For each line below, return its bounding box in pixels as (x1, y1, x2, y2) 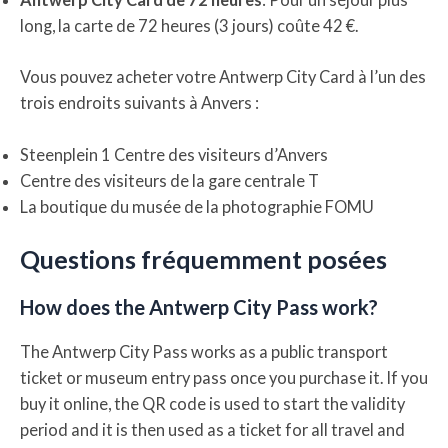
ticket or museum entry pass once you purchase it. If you (20, 368, 428, 388)
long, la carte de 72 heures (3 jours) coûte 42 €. (20, 15, 358, 35)
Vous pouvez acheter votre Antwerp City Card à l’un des (20, 66, 426, 86)
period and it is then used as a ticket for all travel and (20, 420, 405, 440)
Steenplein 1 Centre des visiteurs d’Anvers (20, 144, 328, 164)
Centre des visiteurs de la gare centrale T (20, 170, 319, 190)
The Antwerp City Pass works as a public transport (20, 342, 388, 362)
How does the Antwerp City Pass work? (20, 295, 378, 320)
